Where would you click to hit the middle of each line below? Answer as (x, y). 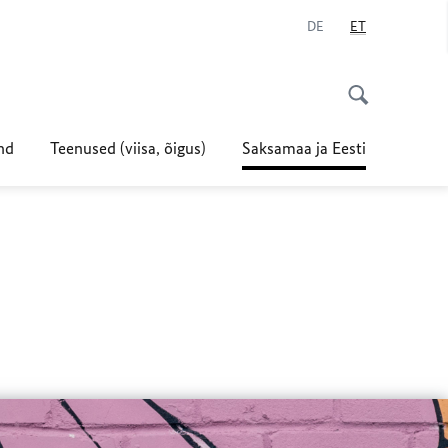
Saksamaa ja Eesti (304, 148)
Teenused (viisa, (107, 148)
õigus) (185, 148)
